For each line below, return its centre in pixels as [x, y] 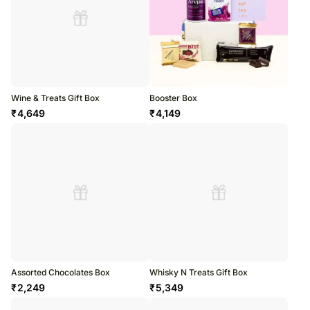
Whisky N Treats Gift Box [199, 273]
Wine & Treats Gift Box [55, 98]
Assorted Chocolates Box [61, 273]
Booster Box [173, 98]
